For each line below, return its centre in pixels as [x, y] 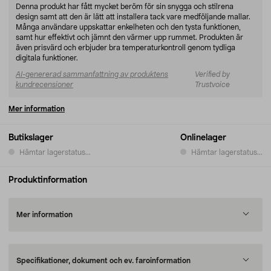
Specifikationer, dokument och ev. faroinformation [103, 261]
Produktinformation [48, 180]
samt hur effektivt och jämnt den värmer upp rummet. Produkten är [129, 38]
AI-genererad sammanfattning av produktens [92, 74]
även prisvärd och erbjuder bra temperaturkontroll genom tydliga [126, 48]
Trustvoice [212, 85]
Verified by [212, 74]
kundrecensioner [44, 85]
